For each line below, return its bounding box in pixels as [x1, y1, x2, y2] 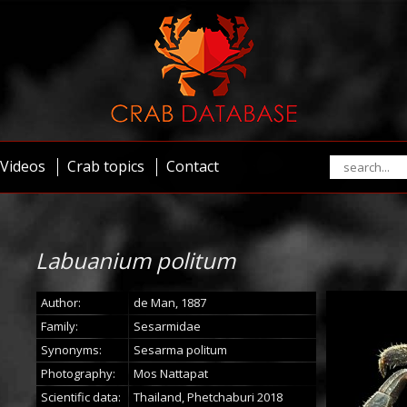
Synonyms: [41, 342, 102, 358]
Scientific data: [41, 389, 121, 405]
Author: [41, 294, 81, 311]
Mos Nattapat [134, 365, 208, 382]
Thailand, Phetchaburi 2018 [134, 389, 283, 405]
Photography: [41, 365, 115, 382]
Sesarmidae [134, 318, 201, 334]
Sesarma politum [134, 342, 227, 358]
